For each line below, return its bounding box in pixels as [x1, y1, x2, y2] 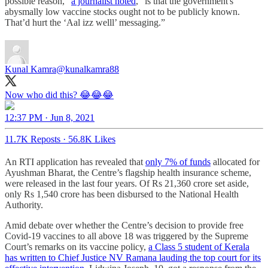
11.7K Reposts [5, 133, 60, 144]
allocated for [211, 156, 260, 167]
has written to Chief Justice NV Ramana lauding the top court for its [5, 252, 261, 263]
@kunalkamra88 [56, 63, 119, 74]
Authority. [5, 199, 43, 210]
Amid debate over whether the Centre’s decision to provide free [5, 220, 243, 230]
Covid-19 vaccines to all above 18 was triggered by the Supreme [5, 230, 248, 241]
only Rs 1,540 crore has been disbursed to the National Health [5, 188, 239, 199]
